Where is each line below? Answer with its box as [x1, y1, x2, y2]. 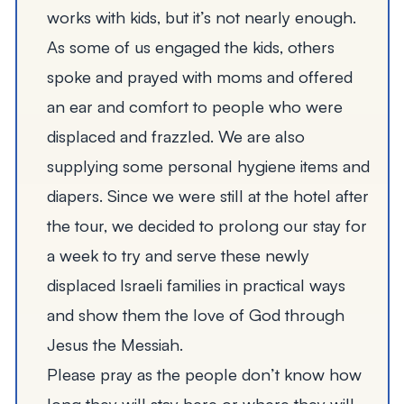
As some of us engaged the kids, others [46, 36, 335, 58]
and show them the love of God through [46, 304, 344, 326]
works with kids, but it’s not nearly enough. [46, 6, 356, 28]
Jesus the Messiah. [46, 334, 183, 355]
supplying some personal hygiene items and [46, 155, 370, 177]
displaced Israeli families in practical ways [46, 274, 345, 296]
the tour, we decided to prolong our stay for [46, 215, 367, 236]
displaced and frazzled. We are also [46, 125, 305, 147]
